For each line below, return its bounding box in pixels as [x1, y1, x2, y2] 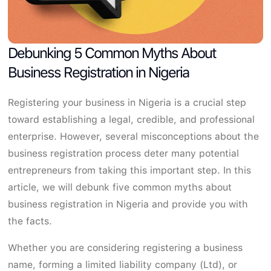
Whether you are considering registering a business [8, 241, 243, 253]
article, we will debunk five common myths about [8, 181, 232, 193]
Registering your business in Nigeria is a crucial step [8, 96, 247, 108]
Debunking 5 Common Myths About [8, 44, 217, 62]
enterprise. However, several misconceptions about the [8, 130, 260, 142]
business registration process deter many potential [8, 147, 240, 159]
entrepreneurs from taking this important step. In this [8, 164, 252, 176]
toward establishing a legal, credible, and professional [8, 113, 255, 125]
